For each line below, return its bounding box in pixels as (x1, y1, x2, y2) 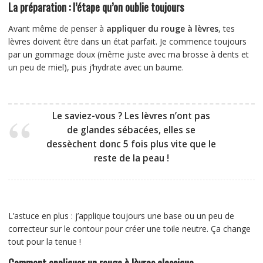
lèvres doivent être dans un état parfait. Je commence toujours (8, 36, 247, 48)
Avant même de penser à (8, 23, 106, 35)
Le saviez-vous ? (52, 110, 123, 123)
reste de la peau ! (93, 152, 169, 165)
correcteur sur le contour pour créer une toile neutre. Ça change (8, 223, 251, 235)
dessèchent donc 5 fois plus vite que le (46, 138, 217, 151)
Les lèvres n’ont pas (122, 110, 211, 123)
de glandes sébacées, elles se (67, 124, 196, 137)
